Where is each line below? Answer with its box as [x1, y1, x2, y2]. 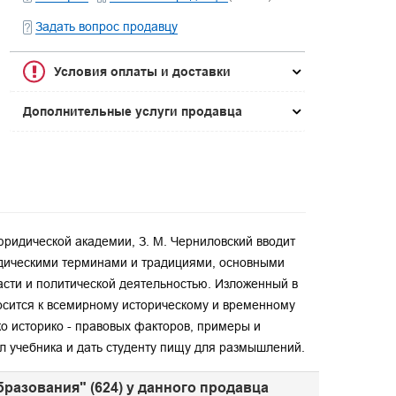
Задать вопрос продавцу [35, 19, 179, 34]
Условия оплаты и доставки [54, 65, 232, 79]
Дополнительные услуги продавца [23, 104, 243, 118]
